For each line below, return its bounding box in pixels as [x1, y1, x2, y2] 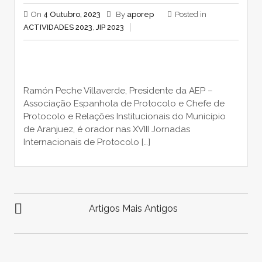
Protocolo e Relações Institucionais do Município [23, 111, 226, 122]
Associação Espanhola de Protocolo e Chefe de [23, 98, 225, 109]
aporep [126, 10, 154, 19]
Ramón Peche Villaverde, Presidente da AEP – [23, 85, 213, 96]
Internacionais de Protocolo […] [23, 136, 150, 147]
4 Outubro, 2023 [43, 10, 101, 19]
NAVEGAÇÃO [13, 184, 87, 198]
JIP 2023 [95, 23, 124, 32]
